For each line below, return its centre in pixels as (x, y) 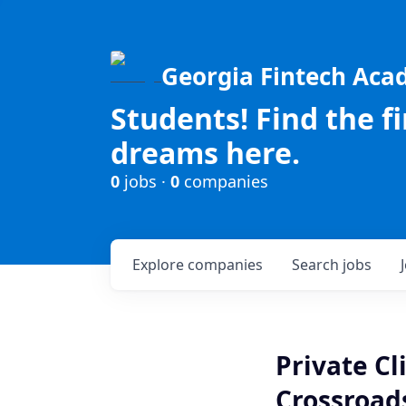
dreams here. (205, 153)
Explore (160, 265)
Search (317, 265)
